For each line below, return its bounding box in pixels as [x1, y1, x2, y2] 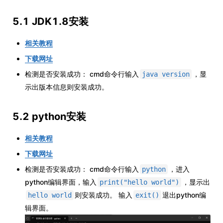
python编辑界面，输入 [25, 178, 97, 187]
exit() [135, 191, 159, 200]
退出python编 [162, 191, 206, 200]
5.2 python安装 [12, 111, 86, 123]
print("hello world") [100, 178, 179, 187]
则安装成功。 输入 [75, 191, 132, 200]
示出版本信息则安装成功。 [25, 83, 109, 92]
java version [142, 70, 190, 79]
